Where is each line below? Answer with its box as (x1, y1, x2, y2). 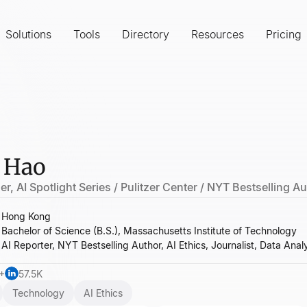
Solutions (5, 27, 51, 41)
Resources (191, 27, 244, 41)
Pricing (266, 27, 302, 41)
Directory (122, 27, 169, 41)
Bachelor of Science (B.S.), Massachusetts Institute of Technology (1, 225, 297, 236)
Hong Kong (1, 210, 51, 222)
